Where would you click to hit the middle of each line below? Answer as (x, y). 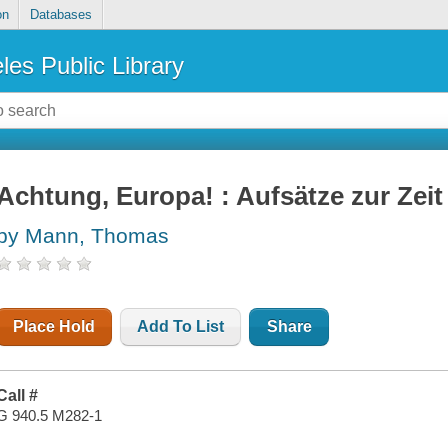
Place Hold (54, 327)
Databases (60, 15)
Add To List (181, 327)
